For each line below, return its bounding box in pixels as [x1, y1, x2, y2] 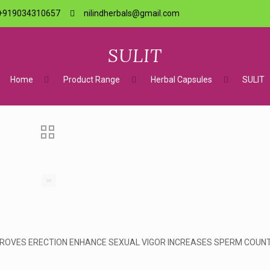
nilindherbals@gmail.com [84, 8, 180, 18]
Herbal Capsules [150, 75, 212, 84]
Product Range [63, 75, 121, 84]
